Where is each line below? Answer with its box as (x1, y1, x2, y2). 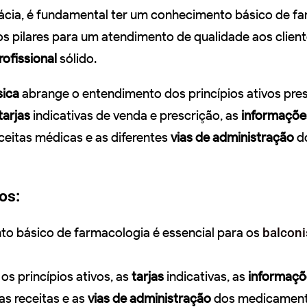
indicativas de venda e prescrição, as (30, 107, 241, 123)
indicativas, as (164, 268, 248, 284)
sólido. (57, 50, 97, 66)
